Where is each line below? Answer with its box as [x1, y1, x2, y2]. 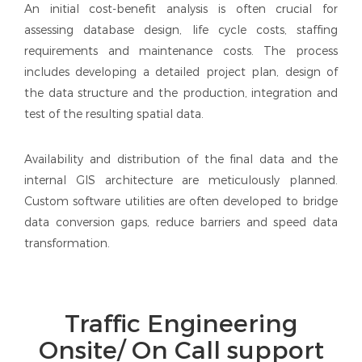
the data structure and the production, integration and [24, 86, 338, 101]
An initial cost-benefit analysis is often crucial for [24, 2, 338, 17]
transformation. [24, 236, 110, 251]
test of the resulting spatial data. [24, 107, 204, 122]
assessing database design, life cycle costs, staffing [24, 23, 338, 38]
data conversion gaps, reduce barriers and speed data [24, 215, 338, 230]
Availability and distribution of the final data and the [24, 152, 338, 167]
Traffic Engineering [65, 309, 297, 340]
